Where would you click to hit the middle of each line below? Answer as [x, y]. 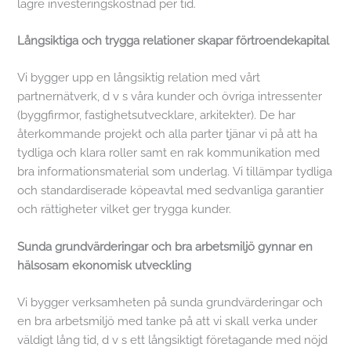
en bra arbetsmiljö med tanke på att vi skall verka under [168, 321]
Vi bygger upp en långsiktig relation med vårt [139, 78]
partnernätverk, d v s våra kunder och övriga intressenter [170, 96]
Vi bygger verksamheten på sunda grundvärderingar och [170, 302]
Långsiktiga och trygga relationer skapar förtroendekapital [174, 41]
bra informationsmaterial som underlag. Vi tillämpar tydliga [175, 172]
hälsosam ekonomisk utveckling [105, 265]
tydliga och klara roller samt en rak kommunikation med [169, 153]
